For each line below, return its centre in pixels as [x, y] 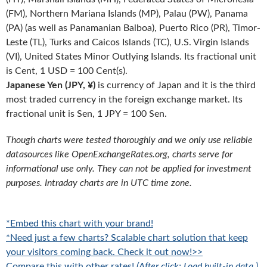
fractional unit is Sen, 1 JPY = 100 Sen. [86, 114]
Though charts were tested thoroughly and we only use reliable [129, 140]
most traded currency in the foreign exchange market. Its [124, 100]
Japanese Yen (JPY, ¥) [51, 85]
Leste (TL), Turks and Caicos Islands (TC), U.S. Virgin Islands [128, 42]
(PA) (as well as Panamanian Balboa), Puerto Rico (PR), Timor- [133, 28]
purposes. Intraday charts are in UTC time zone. [99, 183]
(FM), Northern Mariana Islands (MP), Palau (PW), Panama [127, 14]
